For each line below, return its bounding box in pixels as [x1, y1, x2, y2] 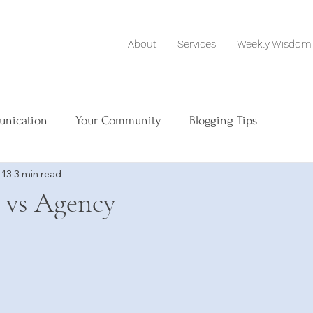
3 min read [14, 167, 61, 180]
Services [177, 38, 216, 50]
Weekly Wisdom [237, 38, 311, 50]
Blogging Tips [189, 113, 257, 127]
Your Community [75, 113, 161, 127]
